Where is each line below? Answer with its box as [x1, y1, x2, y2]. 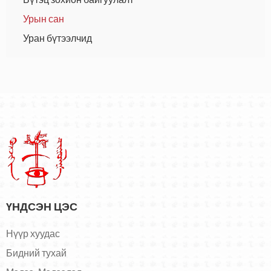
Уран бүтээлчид [23, 31, 92, 45]
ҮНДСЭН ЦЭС [6, 199, 77, 214]
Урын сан [23, 12, 64, 25]
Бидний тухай [6, 246, 67, 260]
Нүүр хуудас [6, 227, 60, 240]
